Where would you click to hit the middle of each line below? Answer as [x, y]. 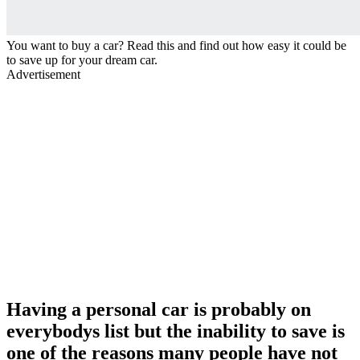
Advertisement [43, 74]
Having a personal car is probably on [159, 309]
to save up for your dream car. [82, 59]
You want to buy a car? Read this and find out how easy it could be [176, 45]
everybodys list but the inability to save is [176, 331]
